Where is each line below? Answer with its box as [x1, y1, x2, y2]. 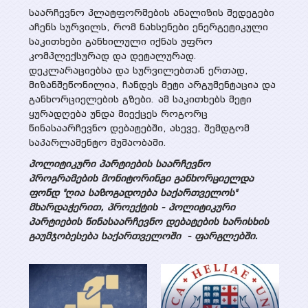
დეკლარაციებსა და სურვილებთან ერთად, [28, 63, 248, 76]
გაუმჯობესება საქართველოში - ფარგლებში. [28, 229, 265, 242]
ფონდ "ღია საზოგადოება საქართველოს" [28, 186, 237, 199]
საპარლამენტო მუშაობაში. [28, 135, 167, 148]
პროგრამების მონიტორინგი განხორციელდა [28, 171, 254, 184]
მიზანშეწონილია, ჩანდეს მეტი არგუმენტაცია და [28, 78, 276, 91]
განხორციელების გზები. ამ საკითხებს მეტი [28, 92, 252, 105]
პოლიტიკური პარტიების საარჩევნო [28, 157, 210, 170]
